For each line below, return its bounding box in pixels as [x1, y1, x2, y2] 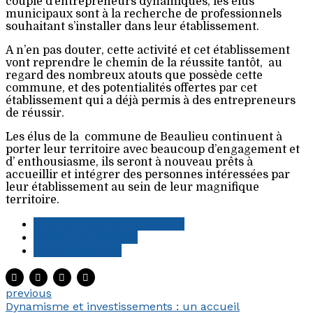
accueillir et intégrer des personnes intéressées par [6, 168, 290, 181]
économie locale [34, 244, 122, 257]
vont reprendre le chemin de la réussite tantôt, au [6, 57, 282, 69]
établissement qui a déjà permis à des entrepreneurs [6, 94, 296, 107]
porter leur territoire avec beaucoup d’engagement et [6, 143, 300, 156]
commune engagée [34, 231, 138, 244]
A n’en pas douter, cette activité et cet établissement [6, 44, 290, 57]
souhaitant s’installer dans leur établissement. [6, 20, 259, 33]
